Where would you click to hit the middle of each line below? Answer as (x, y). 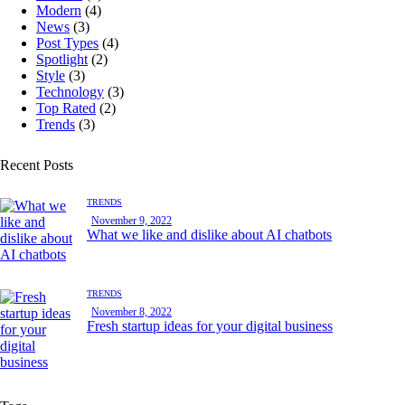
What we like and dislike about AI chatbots (209, 234)
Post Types (67, 43)
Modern (59, 11)
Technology (70, 92)
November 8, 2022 (132, 312)
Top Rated (66, 108)
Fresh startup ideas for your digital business (210, 326)
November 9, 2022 (132, 220)
